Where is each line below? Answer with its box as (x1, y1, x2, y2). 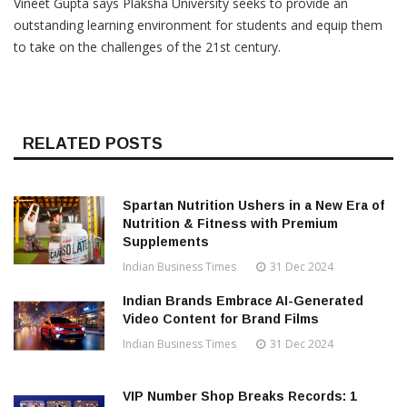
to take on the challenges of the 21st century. (14, 38, 281, 56)
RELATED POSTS (23, 134, 163, 154)
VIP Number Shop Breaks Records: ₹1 (123, 389, 357, 404)
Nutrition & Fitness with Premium (123, 216, 338, 232)
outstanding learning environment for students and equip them (14, 16, 382, 35)
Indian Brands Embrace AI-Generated (123, 293, 363, 309)
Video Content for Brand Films (123, 312, 319, 327)
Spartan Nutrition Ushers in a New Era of (123, 198, 384, 213)
